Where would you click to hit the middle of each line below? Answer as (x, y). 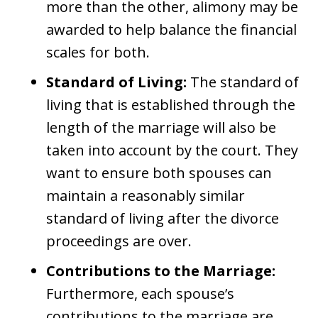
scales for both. (98, 53)
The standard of (243, 82)
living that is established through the (171, 105)
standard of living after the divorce (163, 219)
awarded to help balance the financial (171, 30)
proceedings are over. (119, 241)
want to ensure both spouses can (159, 173)
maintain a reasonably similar (146, 196)
